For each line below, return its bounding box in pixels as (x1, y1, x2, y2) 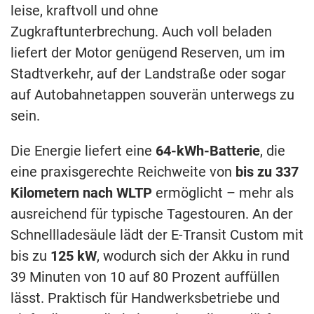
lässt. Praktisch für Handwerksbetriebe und (11, 289, 280, 307)
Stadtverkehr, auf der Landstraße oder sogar (11, 65, 286, 83)
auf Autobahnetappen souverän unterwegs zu (11, 86, 294, 104)
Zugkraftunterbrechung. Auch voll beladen (11, 23, 272, 41)
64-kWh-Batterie (156, 142, 260, 160)
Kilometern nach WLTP (11, 184, 152, 202)
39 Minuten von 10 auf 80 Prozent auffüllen (11, 268, 280, 286)
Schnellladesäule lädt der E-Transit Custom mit (11, 226, 303, 244)
